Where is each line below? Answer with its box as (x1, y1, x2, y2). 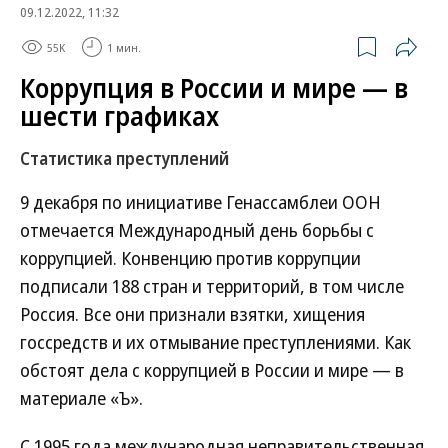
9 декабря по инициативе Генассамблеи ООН (20, 190, 381, 214)
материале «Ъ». (20, 386, 143, 410)
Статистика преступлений (20, 147, 229, 170)
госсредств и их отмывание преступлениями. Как (20, 330, 411, 354)
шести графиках (20, 98, 219, 134)
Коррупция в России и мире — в (20, 70, 408, 106)
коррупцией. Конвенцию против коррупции (20, 246, 361, 270)
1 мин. (107, 39, 141, 55)
